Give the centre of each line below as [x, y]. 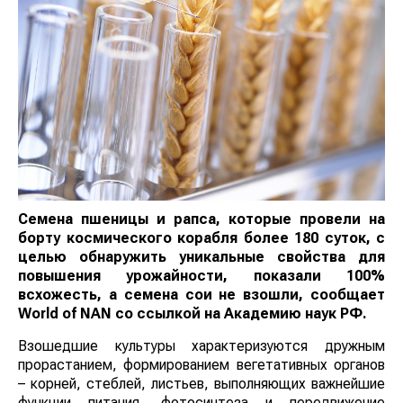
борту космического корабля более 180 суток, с [201, 237]
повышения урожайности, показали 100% [201, 275]
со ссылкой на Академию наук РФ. [241, 313]
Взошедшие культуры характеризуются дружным [201, 345]
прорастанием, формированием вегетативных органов [201, 364]
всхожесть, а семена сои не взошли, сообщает [201, 294]
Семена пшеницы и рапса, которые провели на [201, 219]
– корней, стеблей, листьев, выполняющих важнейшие [201, 383]
